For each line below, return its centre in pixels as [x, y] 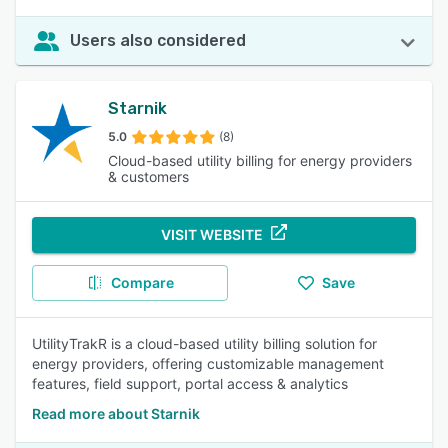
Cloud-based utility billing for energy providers [260, 160]
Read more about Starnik [116, 413]
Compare [142, 282]
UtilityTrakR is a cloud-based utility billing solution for [204, 343]
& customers [148, 176]
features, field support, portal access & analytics [190, 383]
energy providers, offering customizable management [208, 363]
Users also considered [158, 40]
